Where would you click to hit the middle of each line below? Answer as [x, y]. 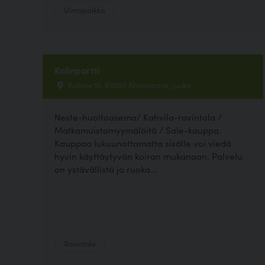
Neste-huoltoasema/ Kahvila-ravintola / [138, 117]
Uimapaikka [85, 10]
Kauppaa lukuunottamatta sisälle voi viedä [143, 143]
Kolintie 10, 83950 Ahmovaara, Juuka [129, 85]
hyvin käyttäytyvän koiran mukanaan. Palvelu [148, 156]
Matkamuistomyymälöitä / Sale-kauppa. [138, 130]
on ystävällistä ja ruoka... [106, 169]
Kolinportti [77, 70]
